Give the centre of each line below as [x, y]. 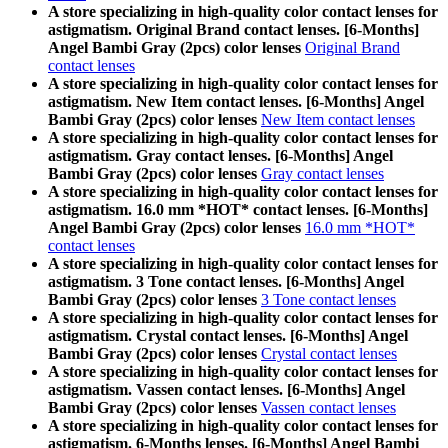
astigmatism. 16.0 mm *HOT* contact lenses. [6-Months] [238, 210]
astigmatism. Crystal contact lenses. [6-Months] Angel [228, 336]
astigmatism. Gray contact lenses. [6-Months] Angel [220, 156]
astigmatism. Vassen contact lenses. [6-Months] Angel [226, 390]
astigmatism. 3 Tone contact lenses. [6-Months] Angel [226, 282]
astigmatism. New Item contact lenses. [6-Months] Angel [236, 102]
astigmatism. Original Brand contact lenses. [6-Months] [233, 30]
